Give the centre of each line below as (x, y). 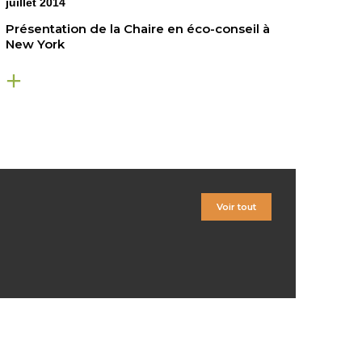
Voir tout (236, 207)
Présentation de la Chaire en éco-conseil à (137, 29)
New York (35, 44)
